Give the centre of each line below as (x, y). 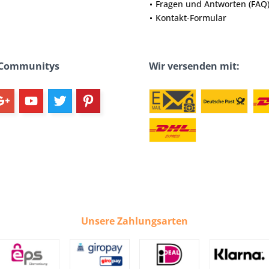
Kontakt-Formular (191, 18)
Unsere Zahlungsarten (134, 221)
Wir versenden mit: (194, 66)
